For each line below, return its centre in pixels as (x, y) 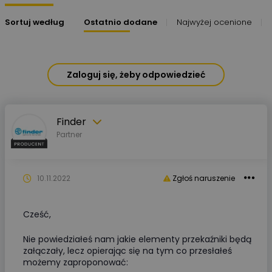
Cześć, (37, 214)
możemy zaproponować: (76, 262)
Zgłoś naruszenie (203, 178)
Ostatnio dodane (121, 22)
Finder (71, 122)
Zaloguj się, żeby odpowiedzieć (136, 75)
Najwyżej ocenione (214, 22)
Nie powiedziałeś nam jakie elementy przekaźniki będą (137, 239)
